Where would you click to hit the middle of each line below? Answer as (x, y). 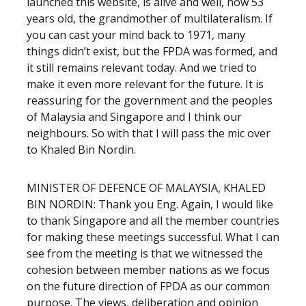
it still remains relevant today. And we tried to (142, 68)
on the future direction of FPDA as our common (148, 286)
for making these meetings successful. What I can (153, 237)
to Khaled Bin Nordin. (81, 150)
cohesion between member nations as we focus (148, 270)
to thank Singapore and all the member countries (153, 221)
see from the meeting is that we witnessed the (145, 253)
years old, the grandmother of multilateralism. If (150, 18)
